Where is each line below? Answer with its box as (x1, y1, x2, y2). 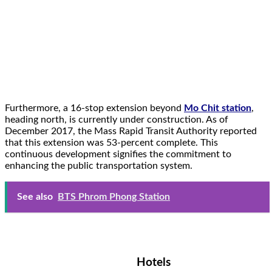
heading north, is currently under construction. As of (5, 115, 228, 125)
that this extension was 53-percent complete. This (5, 138, 218, 148)
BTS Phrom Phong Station (58, 192, 170, 202)
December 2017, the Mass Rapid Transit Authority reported (5, 126, 257, 137)
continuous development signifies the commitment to (5, 149, 231, 160)
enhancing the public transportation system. (5, 161, 192, 171)
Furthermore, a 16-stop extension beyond (5, 103, 184, 114)
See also (17, 192, 53, 202)
